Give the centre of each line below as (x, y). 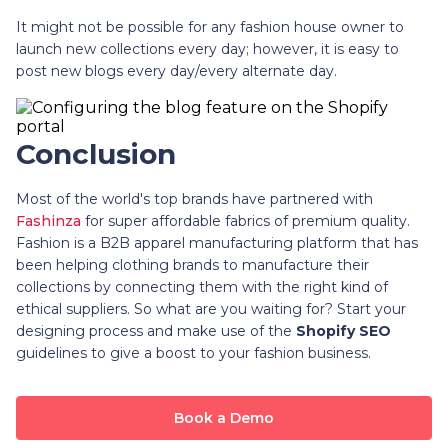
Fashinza (48, 220)
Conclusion (96, 153)
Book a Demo (224, 417)
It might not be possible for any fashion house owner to (210, 26)
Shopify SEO (343, 330)
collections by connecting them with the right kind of (202, 286)
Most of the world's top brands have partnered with (194, 198)
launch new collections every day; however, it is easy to (207, 48)
